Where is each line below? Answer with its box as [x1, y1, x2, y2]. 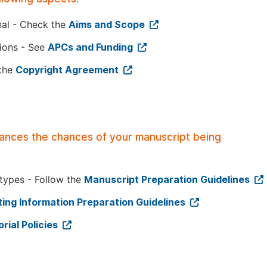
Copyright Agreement [15, 64, 121, 76]
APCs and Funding [48, 42, 135, 53]
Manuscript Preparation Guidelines [84, 174, 252, 185]
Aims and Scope [69, 19, 147, 30]
